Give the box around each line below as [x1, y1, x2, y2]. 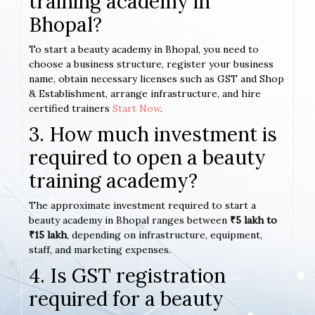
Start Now [112, 102, 160, 115]
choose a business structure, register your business [29, 58, 274, 71]
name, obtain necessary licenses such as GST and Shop [29, 72, 284, 86]
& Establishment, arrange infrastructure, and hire [29, 87, 261, 101]
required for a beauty [29, 286, 224, 312]
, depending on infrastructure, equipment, [67, 229, 262, 242]
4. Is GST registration [29, 263, 226, 289]
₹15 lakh [29, 229, 67, 242]
